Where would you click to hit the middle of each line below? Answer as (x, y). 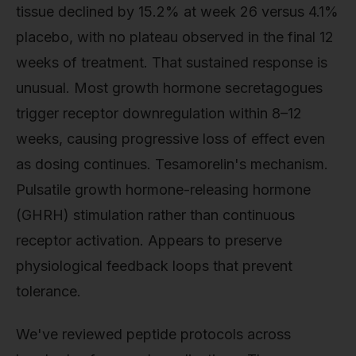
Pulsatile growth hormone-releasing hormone (163, 190)
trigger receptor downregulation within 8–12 (159, 114)
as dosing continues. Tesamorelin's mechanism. (172, 164)
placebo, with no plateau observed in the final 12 (175, 37)
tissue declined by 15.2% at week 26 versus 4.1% (177, 12)
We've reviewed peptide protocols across (153, 334)
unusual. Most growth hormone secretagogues (169, 88)
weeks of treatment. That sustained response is (172, 63)
